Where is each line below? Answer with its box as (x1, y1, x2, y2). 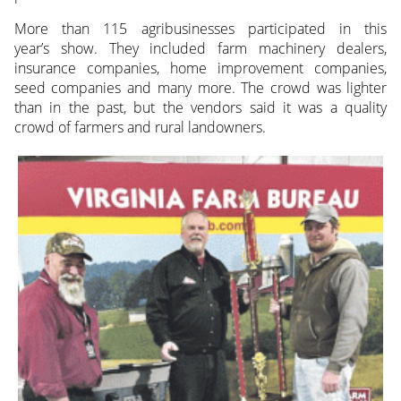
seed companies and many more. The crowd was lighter (13, 78, 388, 98)
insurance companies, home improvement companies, (13, 58, 388, 79)
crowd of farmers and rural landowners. (13, 117, 266, 138)
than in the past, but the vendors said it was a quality (13, 98, 388, 118)
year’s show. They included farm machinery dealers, (13, 38, 388, 59)
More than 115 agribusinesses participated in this (13, 19, 388, 39)
